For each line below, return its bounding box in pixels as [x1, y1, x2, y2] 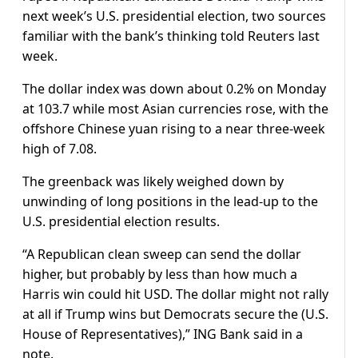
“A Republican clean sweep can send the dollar [22, 245, 301, 264]
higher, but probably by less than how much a [22, 265, 297, 284]
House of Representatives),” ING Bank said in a [22, 325, 303, 344]
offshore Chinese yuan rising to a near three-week [22, 120, 325, 138]
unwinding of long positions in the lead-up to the [22, 193, 318, 211]
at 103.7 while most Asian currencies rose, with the [22, 100, 328, 118]
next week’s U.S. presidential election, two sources [22, 7, 326, 26]
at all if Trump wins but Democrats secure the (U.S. [22, 305, 328, 324]
